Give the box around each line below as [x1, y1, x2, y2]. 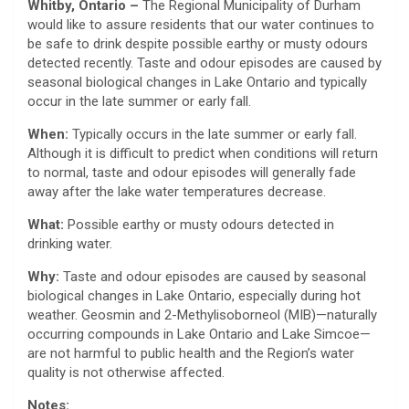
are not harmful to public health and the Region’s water [27, 344, 354, 362]
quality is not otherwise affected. [27, 363, 225, 381]
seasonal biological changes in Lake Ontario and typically [27, 73, 367, 90]
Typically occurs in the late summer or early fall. [72, 125, 357, 142]
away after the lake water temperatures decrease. [27, 183, 326, 200]
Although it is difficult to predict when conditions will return [27, 144, 378, 162]
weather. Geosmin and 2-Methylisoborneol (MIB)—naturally [27, 306, 377, 323]
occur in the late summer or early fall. [27, 92, 251, 110]
